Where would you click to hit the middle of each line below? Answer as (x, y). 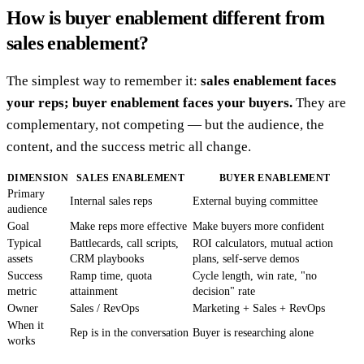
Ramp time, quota (111, 275)
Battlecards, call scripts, (124, 243)
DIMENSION (38, 178)
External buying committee (255, 201)
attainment (94, 291)
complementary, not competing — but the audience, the (165, 124)
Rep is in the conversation (129, 332)
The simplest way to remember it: (104, 80)
